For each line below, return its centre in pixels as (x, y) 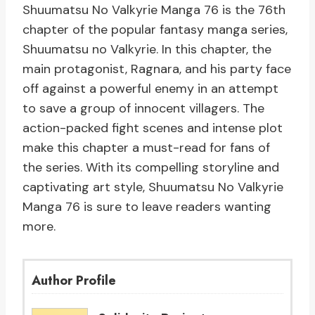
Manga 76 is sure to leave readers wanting (147, 207)
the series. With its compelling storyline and (151, 168)
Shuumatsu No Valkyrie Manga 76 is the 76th (154, 10)
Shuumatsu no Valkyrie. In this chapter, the (147, 50)
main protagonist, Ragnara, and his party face (157, 69)
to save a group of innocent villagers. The (143, 109)
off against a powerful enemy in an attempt (150, 89)
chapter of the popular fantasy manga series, (155, 30)
